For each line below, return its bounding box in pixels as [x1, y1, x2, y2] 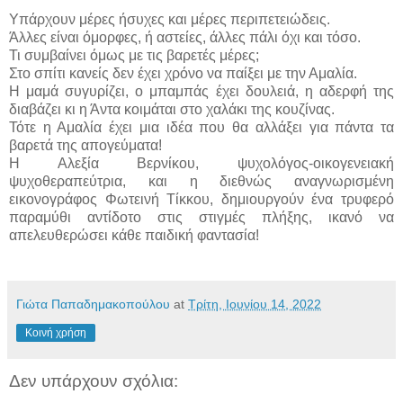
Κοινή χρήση [25, 326, 86, 339]
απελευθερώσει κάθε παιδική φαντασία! [9, 227, 259, 243]
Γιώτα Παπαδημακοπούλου [16, 296, 170, 311]
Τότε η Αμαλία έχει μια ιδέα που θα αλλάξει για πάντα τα [9, 119, 394, 135]
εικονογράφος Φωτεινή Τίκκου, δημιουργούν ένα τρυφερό [9, 191, 394, 207]
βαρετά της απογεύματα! [9, 137, 162, 153]
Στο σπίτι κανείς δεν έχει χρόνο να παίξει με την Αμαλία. [9, 65, 357, 81]
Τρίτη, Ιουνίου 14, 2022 [188, 296, 321, 311]
